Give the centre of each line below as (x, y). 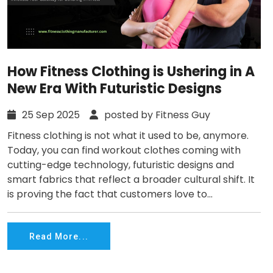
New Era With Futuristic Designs (115, 89)
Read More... (59, 236)
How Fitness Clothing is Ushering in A (131, 72)
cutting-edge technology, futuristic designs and (121, 165)
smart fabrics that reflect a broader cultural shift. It (131, 180)
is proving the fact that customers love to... (110, 194)
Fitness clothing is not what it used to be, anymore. (128, 136)
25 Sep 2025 (55, 115)
